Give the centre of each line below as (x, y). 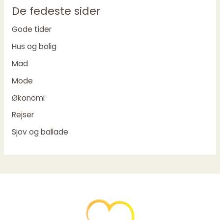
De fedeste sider (56, 11)
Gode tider (31, 29)
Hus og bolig (34, 46)
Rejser (23, 115)
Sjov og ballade (40, 132)
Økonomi (28, 98)
